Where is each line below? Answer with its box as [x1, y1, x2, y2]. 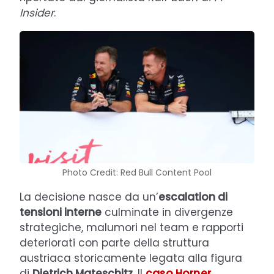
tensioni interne [20, 205, 102, 220]
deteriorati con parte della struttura [20, 235, 209, 251]
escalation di [158, 190, 228, 205]
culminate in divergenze [102, 205, 233, 220]
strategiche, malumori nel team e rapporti [20, 220, 243, 235]
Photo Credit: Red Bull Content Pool [62, 166, 212, 179]
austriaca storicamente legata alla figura [20, 251, 242, 266]
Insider [20, 6, 54, 21]
